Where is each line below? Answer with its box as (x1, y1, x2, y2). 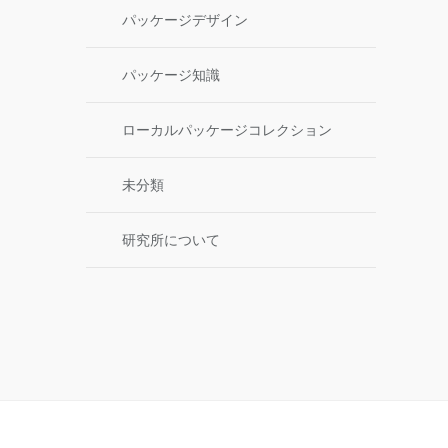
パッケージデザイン (122, 12, 248, 28)
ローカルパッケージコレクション (122, 122, 332, 138)
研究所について (122, 232, 220, 248)
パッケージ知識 (122, 67, 220, 83)
